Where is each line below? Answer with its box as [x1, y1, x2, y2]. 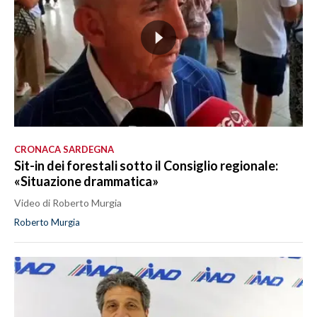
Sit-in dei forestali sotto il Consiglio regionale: [14, 157, 278, 173]
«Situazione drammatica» [14, 173, 158, 189]
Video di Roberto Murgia [14, 196, 122, 209]
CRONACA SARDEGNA [14, 143, 114, 155]
